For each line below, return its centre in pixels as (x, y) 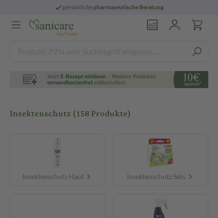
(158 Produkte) (102, 114)
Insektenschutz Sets (157, 176)
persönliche (78, 7)
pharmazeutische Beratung (129, 7)
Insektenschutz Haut (54, 176)
